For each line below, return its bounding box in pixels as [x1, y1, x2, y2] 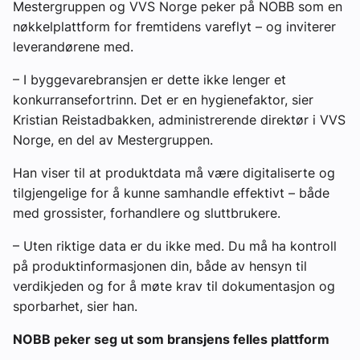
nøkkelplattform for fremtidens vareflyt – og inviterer [13, 18, 336, 35]
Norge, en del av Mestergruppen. [13, 131, 213, 148]
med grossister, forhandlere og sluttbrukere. [13, 204, 280, 221]
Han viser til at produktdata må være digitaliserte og [13, 164, 335, 181]
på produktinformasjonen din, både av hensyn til [13, 257, 307, 274]
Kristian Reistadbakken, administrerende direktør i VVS [13, 111, 346, 128]
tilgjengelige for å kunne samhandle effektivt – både [13, 184, 329, 201]
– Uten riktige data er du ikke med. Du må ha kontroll [13, 237, 337, 254]
